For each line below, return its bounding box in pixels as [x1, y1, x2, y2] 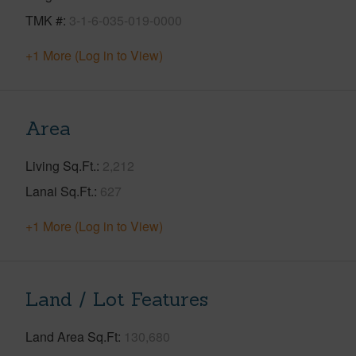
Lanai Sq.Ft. [25, 181, 94, 200]
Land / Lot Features [25, 286, 208, 311]
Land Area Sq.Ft [25, 327, 118, 346]
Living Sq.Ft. [25, 156, 96, 175]
